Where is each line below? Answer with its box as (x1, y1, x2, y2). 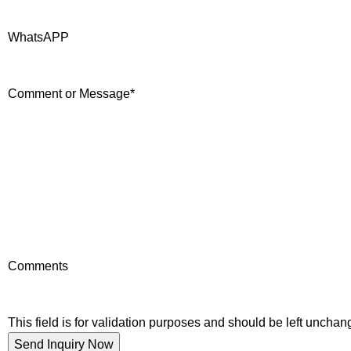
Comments (8, 259, 68, 273)
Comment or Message (8, 87, 130, 100)
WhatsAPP (8, 31, 69, 44)
